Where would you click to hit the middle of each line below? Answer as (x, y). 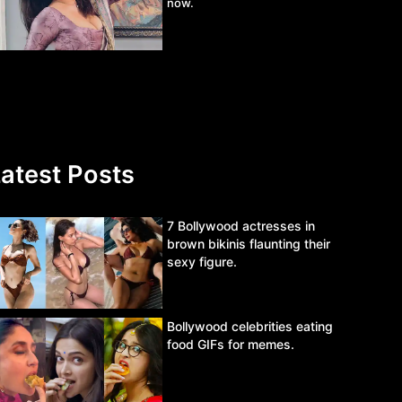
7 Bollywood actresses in (241, 225)
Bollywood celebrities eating (250, 327)
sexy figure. (202, 261)
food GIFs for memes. (231, 345)
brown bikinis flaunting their (249, 243)
